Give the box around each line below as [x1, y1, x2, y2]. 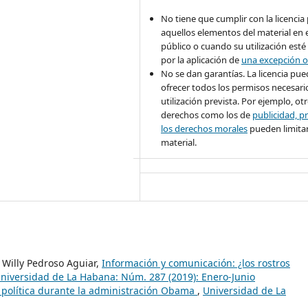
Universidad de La [203, 283, 286, 297]
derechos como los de [161, 108, 253, 121]
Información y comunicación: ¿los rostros [102, 256, 290, 269]
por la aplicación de [161, 53, 242, 66]
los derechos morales [161, 122, 248, 135]
